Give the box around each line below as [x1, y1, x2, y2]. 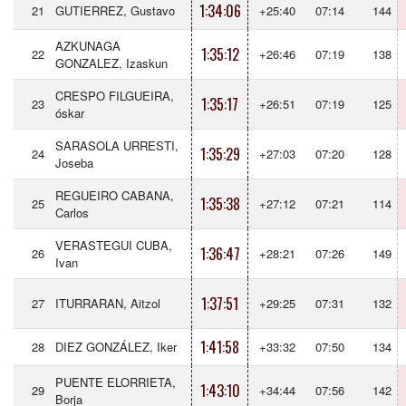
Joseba [55, 154, 93, 171]
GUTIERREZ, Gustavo [55, 2, 175, 19]
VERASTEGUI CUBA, [55, 237, 172, 254]
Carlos [55, 204, 89, 221]
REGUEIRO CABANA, [55, 187, 174, 204]
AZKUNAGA [55, 37, 121, 54]
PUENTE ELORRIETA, [55, 373, 176, 391]
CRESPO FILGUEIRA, [55, 87, 174, 104]
